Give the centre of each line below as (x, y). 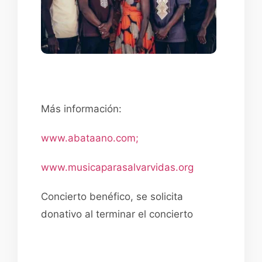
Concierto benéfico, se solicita (112, 196)
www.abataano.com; (90, 138)
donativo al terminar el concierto (117, 214)
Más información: (81, 109)
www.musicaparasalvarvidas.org (117, 167)
